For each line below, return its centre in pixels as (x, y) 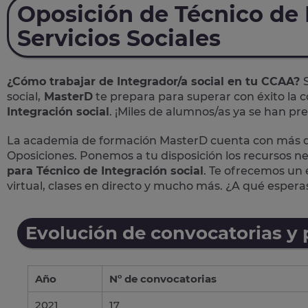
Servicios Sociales (119, 38)
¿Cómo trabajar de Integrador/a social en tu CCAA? (155, 81)
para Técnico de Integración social (105, 170)
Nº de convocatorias (163, 278)
